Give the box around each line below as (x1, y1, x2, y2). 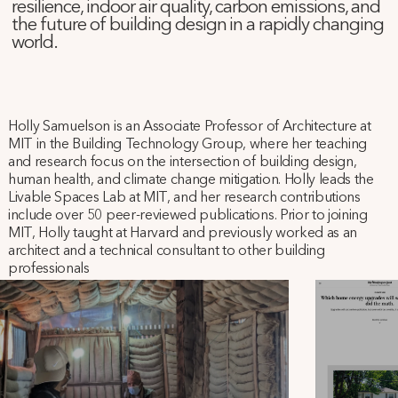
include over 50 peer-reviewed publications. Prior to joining (7, 208, 368, 223)
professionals (7, 261, 90, 276)
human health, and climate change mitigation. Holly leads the (7, 172, 374, 187)
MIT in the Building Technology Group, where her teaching (7, 137, 368, 152)
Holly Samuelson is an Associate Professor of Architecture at (7, 119, 371, 134)
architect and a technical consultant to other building (7, 243, 325, 259)
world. (12, 33, 59, 52)
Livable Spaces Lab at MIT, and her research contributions (7, 190, 361, 205)
